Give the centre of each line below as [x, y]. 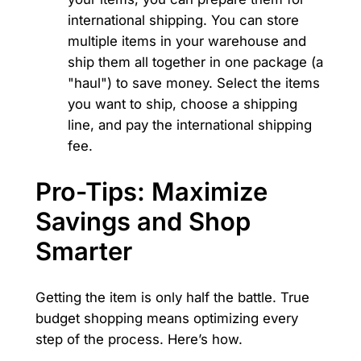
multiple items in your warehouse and [187, 41]
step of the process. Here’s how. [139, 340]
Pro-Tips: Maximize [151, 192]
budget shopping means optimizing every [166, 319]
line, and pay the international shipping [189, 124]
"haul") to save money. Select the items [193, 83]
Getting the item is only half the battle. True [172, 298]
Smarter [83, 251]
